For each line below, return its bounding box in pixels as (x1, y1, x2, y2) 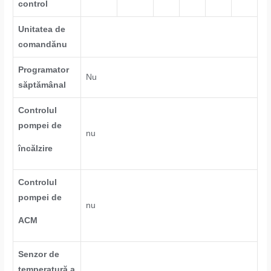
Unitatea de (18, 24, 66, 34)
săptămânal (18, 80, 67, 90)
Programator (18, 65, 70, 74)
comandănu (18, 39, 68, 49)
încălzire (18, 144, 53, 154)
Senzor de (18, 249, 60, 259)
